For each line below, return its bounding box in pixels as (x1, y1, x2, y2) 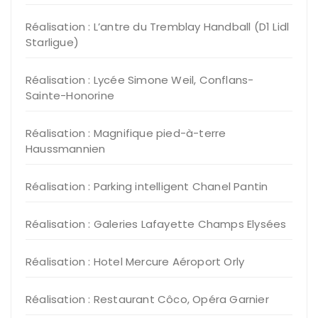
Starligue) (26, 35, 79, 50)
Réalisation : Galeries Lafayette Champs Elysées (26, 216, 287, 231)
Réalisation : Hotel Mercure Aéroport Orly (26, 254, 245, 269)
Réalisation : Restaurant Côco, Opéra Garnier (26, 292, 269, 307)
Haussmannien (26, 141, 106, 156)
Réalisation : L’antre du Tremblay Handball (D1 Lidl (26, 19, 290, 34)
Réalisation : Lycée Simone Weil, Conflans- (26, 72, 254, 87)
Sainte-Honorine (26, 88, 114, 103)
